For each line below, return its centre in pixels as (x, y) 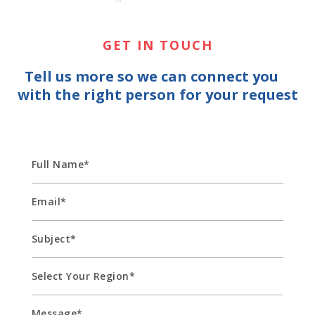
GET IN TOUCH (157, 45)
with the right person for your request (157, 95)
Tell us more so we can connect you (157, 77)
